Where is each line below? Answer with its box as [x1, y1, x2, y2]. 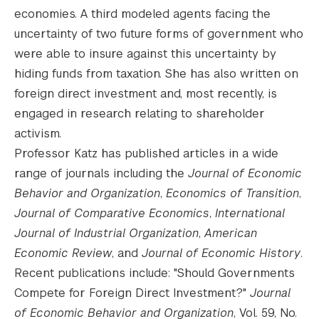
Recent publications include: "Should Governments [14, 265, 295, 281]
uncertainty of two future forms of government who [14, 26, 303, 41]
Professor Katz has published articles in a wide [14, 145, 278, 161]
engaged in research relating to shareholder [14, 105, 265, 121]
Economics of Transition [166, 185, 299, 201]
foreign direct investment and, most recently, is [14, 85, 277, 101]
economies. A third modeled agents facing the [14, 6, 271, 21]
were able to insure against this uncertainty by [14, 46, 276, 61]
